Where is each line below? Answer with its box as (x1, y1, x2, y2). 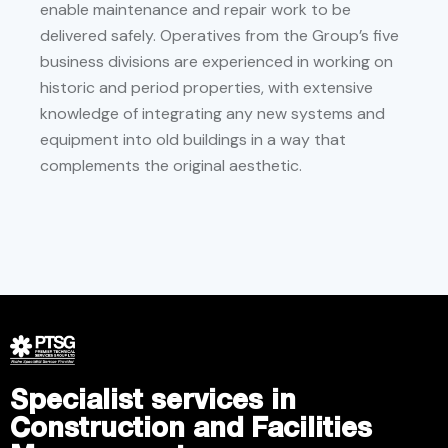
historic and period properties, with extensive (40, 77, 373, 99)
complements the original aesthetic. (40, 155, 306, 177)
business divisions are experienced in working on (40, 51, 393, 73)
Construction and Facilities (10, 409, 372, 445)
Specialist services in (10, 381, 296, 417)
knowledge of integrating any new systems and (40, 103, 385, 125)
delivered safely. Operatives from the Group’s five (40, 25, 399, 47)
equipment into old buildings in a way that (40, 129, 346, 151)
